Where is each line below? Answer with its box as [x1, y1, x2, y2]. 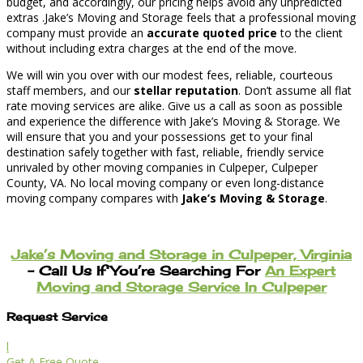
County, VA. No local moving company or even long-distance [6, 175, 324, 191]
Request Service [6, 310, 108, 324]
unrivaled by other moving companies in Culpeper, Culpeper [6, 160, 318, 176]
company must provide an [6, 25, 147, 41]
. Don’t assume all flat [238, 83, 352, 99]
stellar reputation [134, 83, 238, 99]
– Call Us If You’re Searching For [28, 262, 265, 279]
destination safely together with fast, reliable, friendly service [6, 144, 324, 160]
